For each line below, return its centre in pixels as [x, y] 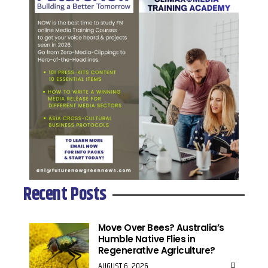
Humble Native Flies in [147, 239]
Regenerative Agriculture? [157, 250]
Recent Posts [65, 194]
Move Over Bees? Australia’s [161, 227]
